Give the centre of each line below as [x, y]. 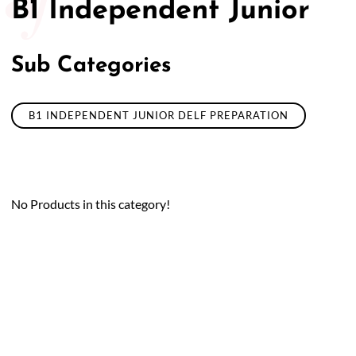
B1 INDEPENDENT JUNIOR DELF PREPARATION [159, 115]
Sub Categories [91, 66]
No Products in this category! [91, 204]
